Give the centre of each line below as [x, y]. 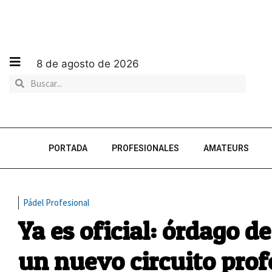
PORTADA [68, 148]
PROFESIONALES [145, 148]
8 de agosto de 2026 [88, 63]
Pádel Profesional [56, 202]
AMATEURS [226, 148]
